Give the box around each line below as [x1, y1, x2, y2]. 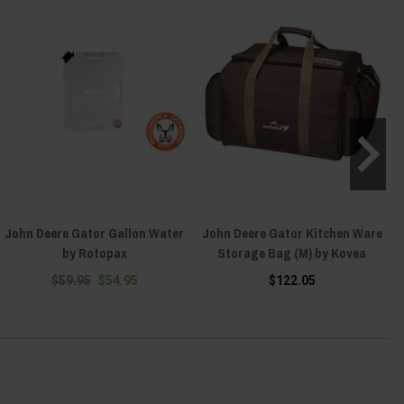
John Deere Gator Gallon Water [5, 223, 184, 243]
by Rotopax [61, 243, 127, 262]
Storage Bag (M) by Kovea [217, 243, 366, 262]
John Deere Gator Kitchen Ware [201, 223, 382, 243]
